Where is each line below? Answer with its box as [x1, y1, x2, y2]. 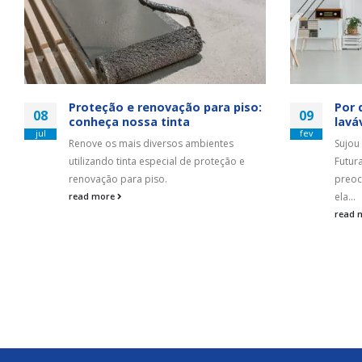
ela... [334, 190, 356, 204]
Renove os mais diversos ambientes [69, 137, 234, 151]
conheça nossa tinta [69, 114, 190, 130]
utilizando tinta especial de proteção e [69, 154, 245, 169]
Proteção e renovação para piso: [69, 99, 262, 116]
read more [69, 190, 117, 203]
